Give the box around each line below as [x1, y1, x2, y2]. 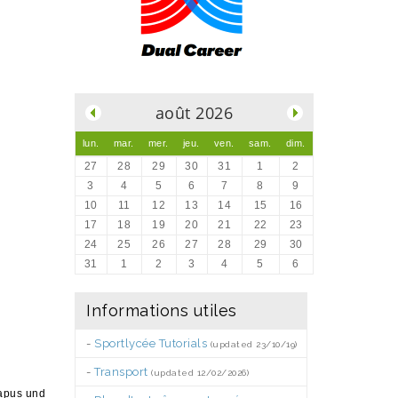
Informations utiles [86, 301, 237, 320]
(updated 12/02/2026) [151, 368, 249, 378]
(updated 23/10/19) [210, 339, 298, 349]
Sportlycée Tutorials [94, 337, 207, 350]
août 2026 [155, 102, 234, 123]
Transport [94, 365, 148, 378]
